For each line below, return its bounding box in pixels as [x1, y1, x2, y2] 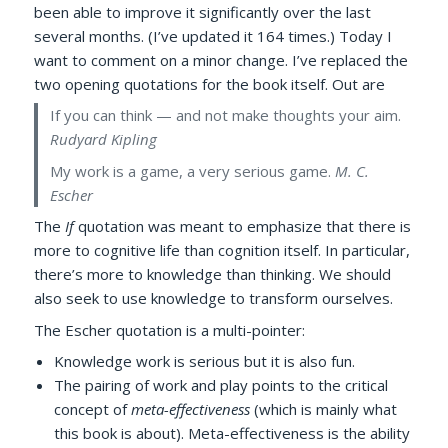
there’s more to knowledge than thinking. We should [34, 264, 392, 285]
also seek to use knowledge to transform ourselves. [34, 288, 394, 309]
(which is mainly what [250, 399, 398, 420]
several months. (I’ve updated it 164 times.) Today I [34, 25, 393, 46]
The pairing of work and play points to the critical [54, 375, 389, 396]
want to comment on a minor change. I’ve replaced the [34, 49, 409, 70]
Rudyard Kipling [50, 129, 158, 150]
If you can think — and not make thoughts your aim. [50, 105, 402, 126]
